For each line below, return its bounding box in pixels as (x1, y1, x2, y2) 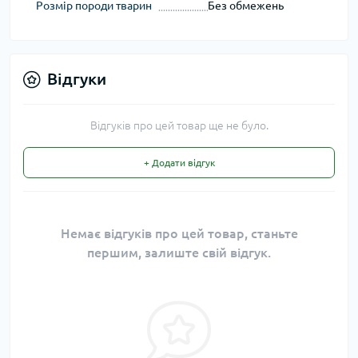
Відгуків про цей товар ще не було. (89, 119, 268, 133)
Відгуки (47, 70, 106, 89)
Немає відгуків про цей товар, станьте (60, 226, 298, 241)
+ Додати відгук (143, 157, 215, 169)
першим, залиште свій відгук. (87, 245, 271, 261)
